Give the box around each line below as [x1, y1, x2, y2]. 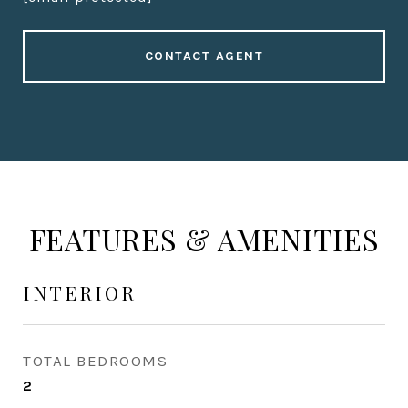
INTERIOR [23, 280, 137, 305]
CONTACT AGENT [144, 48, 264, 64]
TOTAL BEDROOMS [23, 352, 168, 370]
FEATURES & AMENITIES [28, 219, 380, 259]
